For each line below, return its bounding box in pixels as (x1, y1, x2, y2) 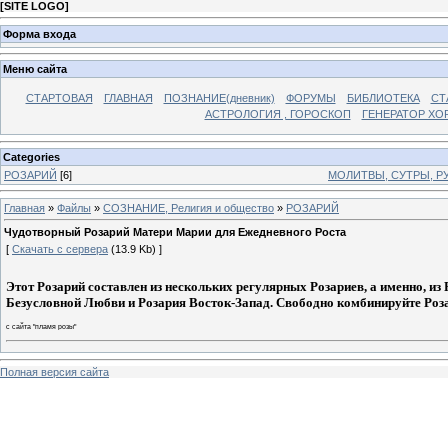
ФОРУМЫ (285, 92, 336, 105)
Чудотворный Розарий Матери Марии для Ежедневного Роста (4, 226, 346, 239)
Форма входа (3, 27, 76, 40)
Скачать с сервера (12, 243, 108, 256)
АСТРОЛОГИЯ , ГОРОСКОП (204, 108, 351, 121)
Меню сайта (3, 63, 67, 76)
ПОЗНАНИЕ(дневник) (163, 92, 275, 105)
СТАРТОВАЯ (25, 92, 93, 105)
